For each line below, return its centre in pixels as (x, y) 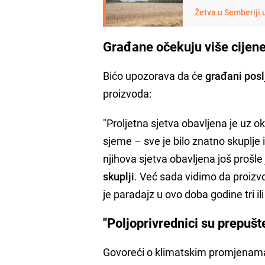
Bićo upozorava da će (154, 75)
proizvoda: (127, 93)
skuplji (119, 176)
